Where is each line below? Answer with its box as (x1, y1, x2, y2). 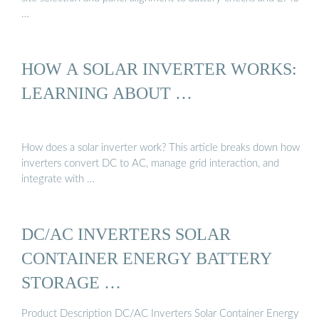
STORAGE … (21, 273, 121, 293)
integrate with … (21, 174, 95, 185)
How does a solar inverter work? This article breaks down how (21, 142, 300, 154)
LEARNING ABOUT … (21, 83, 192, 103)
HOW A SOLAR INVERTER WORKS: (21, 58, 297, 78)
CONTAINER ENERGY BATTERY (21, 249, 272, 268)
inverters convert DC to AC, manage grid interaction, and (21, 158, 279, 169)
